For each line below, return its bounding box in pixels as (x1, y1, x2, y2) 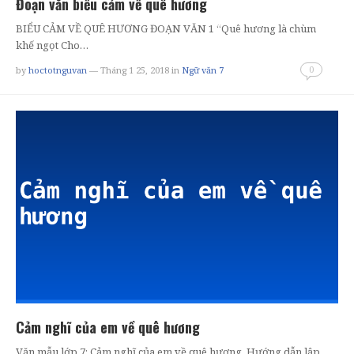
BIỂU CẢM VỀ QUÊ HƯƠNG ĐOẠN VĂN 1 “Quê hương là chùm (16, 21, 316, 36)
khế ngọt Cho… (16, 37, 88, 52)
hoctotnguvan (28, 63, 87, 76)
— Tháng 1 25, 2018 (87, 63, 169, 76)
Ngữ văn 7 (182, 63, 224, 76)
